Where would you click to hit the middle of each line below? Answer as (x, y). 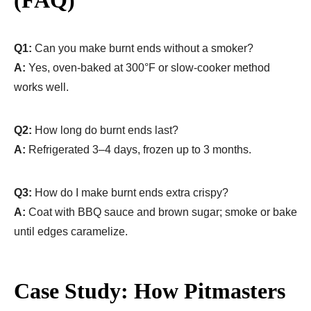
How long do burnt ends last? (105, 130)
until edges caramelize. (71, 231)
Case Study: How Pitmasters (150, 291)
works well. (41, 87)
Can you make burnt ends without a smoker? (143, 48)
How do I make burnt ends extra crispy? (130, 192)
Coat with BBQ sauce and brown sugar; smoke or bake (161, 212)
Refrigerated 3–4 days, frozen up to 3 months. (138, 149)
